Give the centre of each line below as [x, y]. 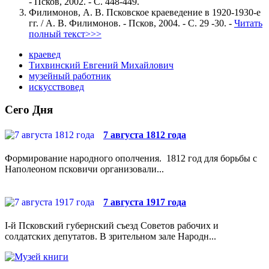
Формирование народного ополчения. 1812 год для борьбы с [131, 158]
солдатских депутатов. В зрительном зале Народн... [110, 237]
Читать [248, 23]
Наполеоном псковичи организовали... [84, 169]
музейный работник [70, 76]
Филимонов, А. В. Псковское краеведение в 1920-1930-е [145, 12]
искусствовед [56, 86]
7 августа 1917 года [145, 202]
